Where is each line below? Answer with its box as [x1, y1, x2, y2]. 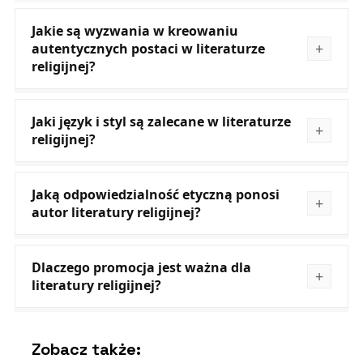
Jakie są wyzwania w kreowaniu [31, 22, 238, 41]
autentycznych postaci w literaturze [31, 40, 265, 58]
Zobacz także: [31, 339, 141, 361]
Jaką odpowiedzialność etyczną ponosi [31, 186, 280, 204]
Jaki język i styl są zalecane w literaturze [31, 113, 291, 131]
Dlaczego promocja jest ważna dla [31, 258, 251, 277]
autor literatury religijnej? [31, 203, 201, 222]
